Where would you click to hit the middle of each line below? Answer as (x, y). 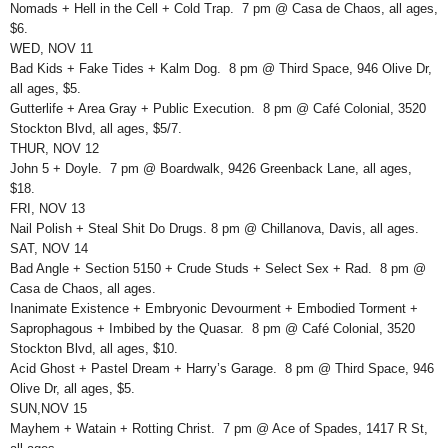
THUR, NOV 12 (54, 149)
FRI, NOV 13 (47, 209)
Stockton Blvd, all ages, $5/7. (96, 129)
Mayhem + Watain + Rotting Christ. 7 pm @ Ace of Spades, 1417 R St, (219, 429)
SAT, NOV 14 (49, 249)
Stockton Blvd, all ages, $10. (94, 349)
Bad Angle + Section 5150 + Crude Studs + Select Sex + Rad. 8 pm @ (218, 269)
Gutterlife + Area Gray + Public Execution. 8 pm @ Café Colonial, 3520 (218, 109)
